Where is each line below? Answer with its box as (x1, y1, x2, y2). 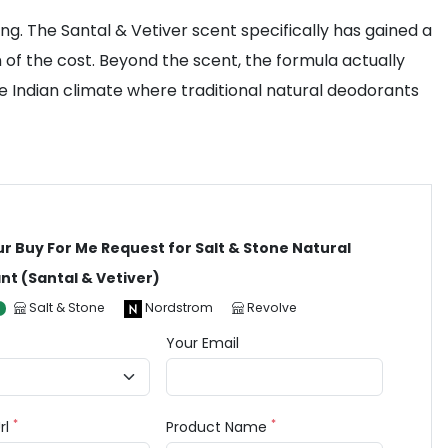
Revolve (247, 299, 298, 316)
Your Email (166, 333, 240, 353)
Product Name (166, 417, 272, 437)
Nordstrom (145, 299, 214, 316)
